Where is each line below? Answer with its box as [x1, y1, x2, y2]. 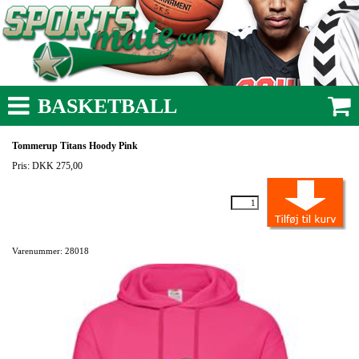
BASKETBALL [38, 95, 177, 118]
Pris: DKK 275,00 [12, 160, 85, 171]
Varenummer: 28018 [12, 246, 89, 256]
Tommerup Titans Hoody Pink [12, 140, 138, 151]
